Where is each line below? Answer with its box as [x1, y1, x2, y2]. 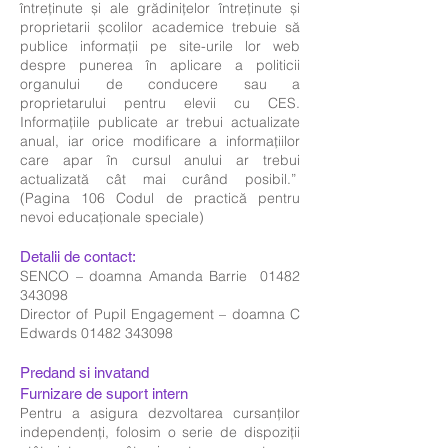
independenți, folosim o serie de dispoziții [20, 423, 300, 441]
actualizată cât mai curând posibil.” [20, 170, 300, 188]
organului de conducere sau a [20, 75, 300, 93]
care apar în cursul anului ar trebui [20, 151, 300, 169]
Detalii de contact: [20, 248, 136, 265]
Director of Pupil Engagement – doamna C [20, 305, 300, 323]
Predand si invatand [20, 364, 149, 381]
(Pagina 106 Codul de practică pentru [20, 189, 300, 207]
